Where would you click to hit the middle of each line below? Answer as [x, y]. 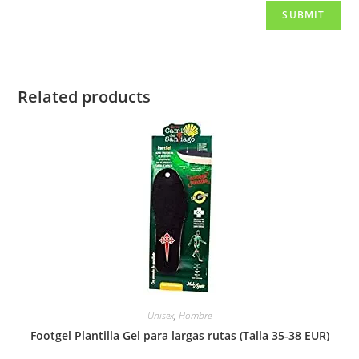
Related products [85, 97]
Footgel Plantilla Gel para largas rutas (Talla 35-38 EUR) [179, 335]
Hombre [195, 315]
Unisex [161, 315]
